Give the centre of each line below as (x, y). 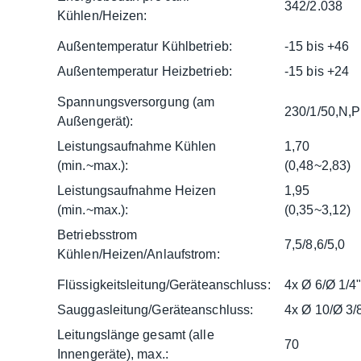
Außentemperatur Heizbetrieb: (145, 71)
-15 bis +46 (317, 46)
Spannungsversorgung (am (136, 102)
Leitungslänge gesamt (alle (136, 334)
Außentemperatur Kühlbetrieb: (145, 46)
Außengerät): (95, 121)
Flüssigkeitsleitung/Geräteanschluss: (164, 284)
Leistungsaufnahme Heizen (137, 190)
